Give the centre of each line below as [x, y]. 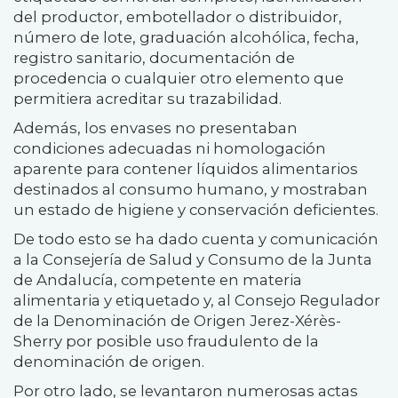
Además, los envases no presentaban [155, 128]
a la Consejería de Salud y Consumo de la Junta [193, 260]
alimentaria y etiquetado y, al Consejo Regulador [197, 301]
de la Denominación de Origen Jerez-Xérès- [177, 321]
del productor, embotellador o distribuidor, [178, 17]
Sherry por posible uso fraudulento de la [166, 342]
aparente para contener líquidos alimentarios [186, 169]
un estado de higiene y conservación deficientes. [196, 210]
